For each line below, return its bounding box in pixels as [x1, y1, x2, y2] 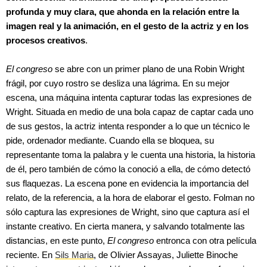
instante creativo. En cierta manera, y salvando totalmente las [6, 221, 245, 232]
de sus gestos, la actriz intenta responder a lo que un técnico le [6, 121, 250, 132]
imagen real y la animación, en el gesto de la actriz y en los [6, 21, 249, 32]
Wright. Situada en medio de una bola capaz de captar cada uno [6, 107, 253, 117]
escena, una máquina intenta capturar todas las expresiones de [6, 92, 252, 103]
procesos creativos [6, 35, 85, 46]
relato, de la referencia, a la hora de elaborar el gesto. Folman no [6, 193, 254, 203]
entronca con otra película [154, 235, 256, 246]
